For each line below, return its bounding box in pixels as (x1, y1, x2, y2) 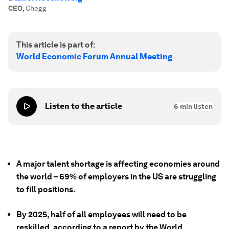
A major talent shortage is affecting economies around (16, 159, 220, 169)
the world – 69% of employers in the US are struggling (16, 172, 216, 181)
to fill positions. (16, 185, 76, 194)
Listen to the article (45, 101, 122, 111)
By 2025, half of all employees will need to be (16, 210, 187, 219)
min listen (178, 102, 213, 110)
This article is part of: (16, 40, 95, 50)
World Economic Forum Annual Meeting (16, 52, 172, 61)
